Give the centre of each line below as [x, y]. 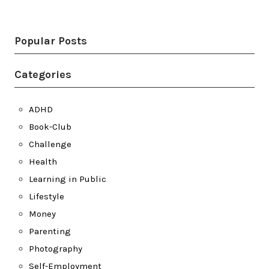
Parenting [50, 231]
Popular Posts [51, 41]
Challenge [50, 144]
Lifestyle [47, 197]
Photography [56, 249]
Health [43, 162]
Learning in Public [68, 179]
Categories [43, 75]
